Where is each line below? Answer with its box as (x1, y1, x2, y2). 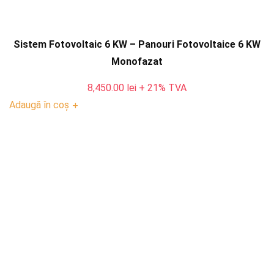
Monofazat (111, 56, 163, 67)
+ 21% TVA (139, 82, 187, 94)
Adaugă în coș (9, 99, 69, 111)
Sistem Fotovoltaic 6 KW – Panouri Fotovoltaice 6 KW (13, 39, 261, 50)
